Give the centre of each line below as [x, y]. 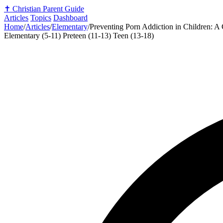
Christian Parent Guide [48, 9]
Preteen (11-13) [88, 36]
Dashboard [70, 18]
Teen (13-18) [133, 36]
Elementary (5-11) [33, 36]
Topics [41, 18]
